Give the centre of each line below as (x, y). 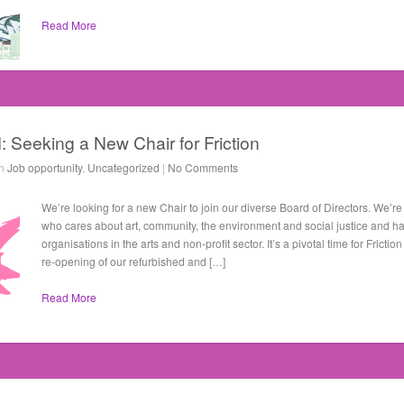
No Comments (203, 167)
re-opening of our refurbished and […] (133, 261)
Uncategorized (124, 167)
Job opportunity (45, 167)
